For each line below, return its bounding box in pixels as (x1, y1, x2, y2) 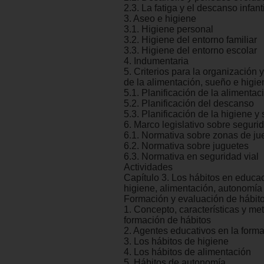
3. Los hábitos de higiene (124, 236, 229, 247)
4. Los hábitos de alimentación (124, 247, 251, 258)
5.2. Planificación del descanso (124, 98, 254, 109)
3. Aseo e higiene (124, 14, 196, 24)
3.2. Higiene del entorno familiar (124, 35, 257, 45)
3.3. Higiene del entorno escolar (124, 45, 257, 56)
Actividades (124, 162, 173, 173)
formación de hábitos (124, 215, 211, 226)
